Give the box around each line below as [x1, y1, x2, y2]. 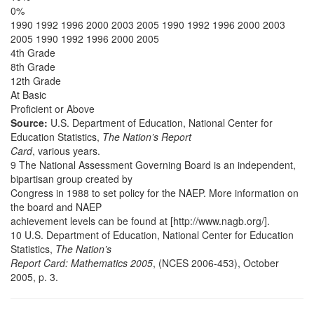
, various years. [32, 144, 100, 158]
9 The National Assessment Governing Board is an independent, [11, 158, 296, 172]
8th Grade [11, 60, 55, 74]
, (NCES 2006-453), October [153, 256, 279, 270]
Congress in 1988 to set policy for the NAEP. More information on [11, 186, 299, 200]
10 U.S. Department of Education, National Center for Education [11, 228, 294, 242]
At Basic [11, 88, 46, 102]
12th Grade [11, 74, 61, 88]
